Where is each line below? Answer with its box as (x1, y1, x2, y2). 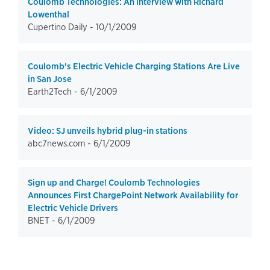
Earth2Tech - (28, 86, 80, 97)
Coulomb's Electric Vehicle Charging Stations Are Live (28, 61, 240, 72)
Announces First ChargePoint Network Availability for (28, 190, 238, 201)
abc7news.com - (28, 138, 93, 149)
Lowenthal (28, 9, 69, 20)
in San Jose (28, 74, 72, 84)
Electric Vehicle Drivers (28, 202, 118, 213)
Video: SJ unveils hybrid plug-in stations (28, 125, 187, 136)
